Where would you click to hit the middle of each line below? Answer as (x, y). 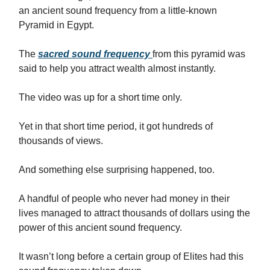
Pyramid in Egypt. (56, 25)
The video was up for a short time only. (100, 97)
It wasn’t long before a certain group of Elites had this (131, 256)
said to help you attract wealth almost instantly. (117, 68)
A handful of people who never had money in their (124, 199)
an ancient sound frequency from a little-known (118, 11)
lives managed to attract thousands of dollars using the (134, 213)
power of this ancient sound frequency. (100, 228)
